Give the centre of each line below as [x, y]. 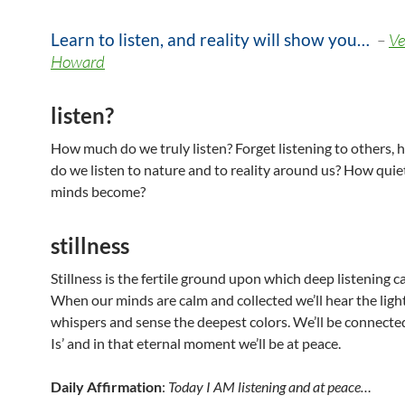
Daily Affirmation [106, 386]
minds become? [98, 191]
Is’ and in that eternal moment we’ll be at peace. [196, 343]
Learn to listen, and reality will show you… [210, 39]
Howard [78, 61]
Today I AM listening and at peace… [270, 386]
